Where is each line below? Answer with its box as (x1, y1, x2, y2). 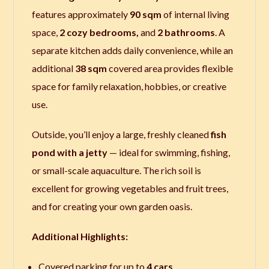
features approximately (32, 8, 130, 20)
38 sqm (75, 62, 107, 74)
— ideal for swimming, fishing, (107, 146, 231, 158)
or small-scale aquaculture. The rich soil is (32, 164, 202, 176)
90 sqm (130, 8, 162, 20)
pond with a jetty (32, 146, 108, 158)
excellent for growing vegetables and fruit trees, (32, 182, 229, 194)
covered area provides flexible (107, 62, 234, 74)
